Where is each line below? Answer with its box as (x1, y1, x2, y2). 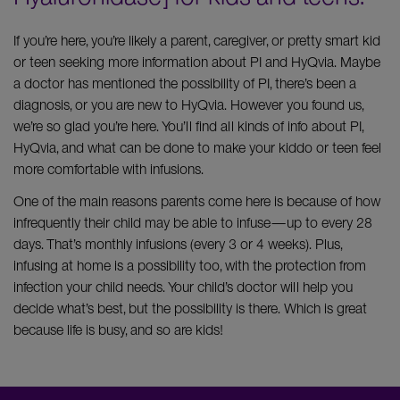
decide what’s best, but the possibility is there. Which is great (13, 299, 367, 318)
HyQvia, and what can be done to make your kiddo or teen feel (13, 138, 381, 157)
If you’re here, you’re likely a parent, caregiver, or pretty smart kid (13, 31, 380, 50)
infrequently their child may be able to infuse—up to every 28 (13, 213, 372, 232)
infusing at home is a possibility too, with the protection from (13, 256, 366, 275)
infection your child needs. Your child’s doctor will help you (13, 278, 353, 296)
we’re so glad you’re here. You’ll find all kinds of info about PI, (13, 117, 363, 136)
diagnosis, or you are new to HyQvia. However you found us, (13, 96, 363, 114)
